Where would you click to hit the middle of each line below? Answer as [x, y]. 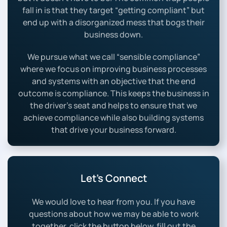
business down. [113, 35]
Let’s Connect [113, 178]
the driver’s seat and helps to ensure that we [113, 106]
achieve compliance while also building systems [113, 118]
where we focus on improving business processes [113, 69]
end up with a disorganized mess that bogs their [113, 23]
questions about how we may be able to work [113, 214]
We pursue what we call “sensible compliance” [113, 57]
